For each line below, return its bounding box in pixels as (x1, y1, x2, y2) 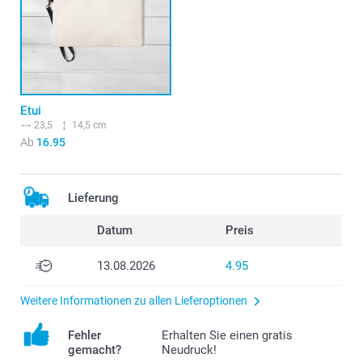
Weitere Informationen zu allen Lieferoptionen (20, 293, 247, 307)
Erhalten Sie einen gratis (161, 327, 293, 343)
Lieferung (68, 190, 119, 205)
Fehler (68, 327, 101, 343)
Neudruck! (161, 342, 217, 357)
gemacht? (68, 342, 121, 357)
